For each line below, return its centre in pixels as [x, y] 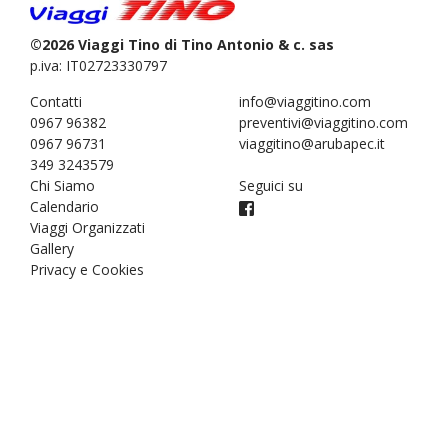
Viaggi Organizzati [87, 227]
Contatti [56, 101]
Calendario [64, 206]
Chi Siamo [62, 185]
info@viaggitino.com [305, 101]
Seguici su [271, 185]
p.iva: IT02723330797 [98, 65]
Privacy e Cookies [87, 269]
